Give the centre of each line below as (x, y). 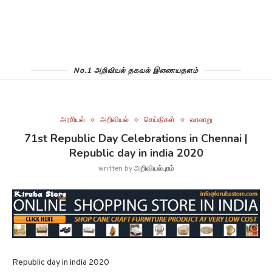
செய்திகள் (159, 120)
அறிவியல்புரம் (154, 169)
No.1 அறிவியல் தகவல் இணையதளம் (136, 70)
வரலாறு (201, 120)
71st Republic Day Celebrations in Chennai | (136, 138)
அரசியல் (72, 120)
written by (116, 169)
